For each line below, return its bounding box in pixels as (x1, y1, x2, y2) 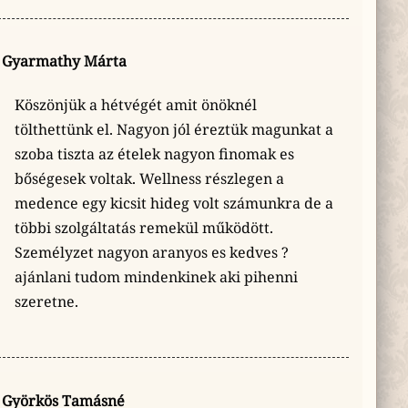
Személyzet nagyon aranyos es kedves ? (14, 242, 289, 263)
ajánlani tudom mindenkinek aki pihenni (14, 267, 298, 288)
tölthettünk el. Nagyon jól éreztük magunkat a (14, 119, 333, 140)
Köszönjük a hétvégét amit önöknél (14, 95, 257, 116)
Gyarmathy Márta (2, 50, 127, 71)
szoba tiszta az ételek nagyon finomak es (14, 144, 294, 165)
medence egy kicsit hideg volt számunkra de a (14, 193, 333, 214)
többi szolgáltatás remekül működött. (14, 218, 273, 239)
